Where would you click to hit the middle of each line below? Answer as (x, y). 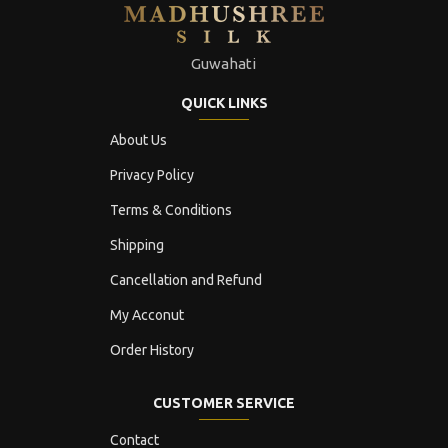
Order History (152, 350)
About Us (138, 140)
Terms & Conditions (171, 210)
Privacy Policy (152, 175)
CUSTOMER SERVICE (224, 403)
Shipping (137, 245)
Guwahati (224, 63)
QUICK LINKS (224, 103)
